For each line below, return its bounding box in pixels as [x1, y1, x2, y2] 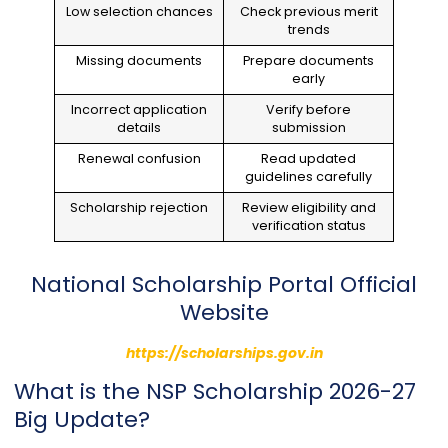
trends [287, 20, 330, 38]
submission [271, 118, 346, 136]
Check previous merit [239, 2, 378, 20]
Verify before [266, 100, 351, 118]
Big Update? [14, 404, 150, 436]
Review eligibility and [241, 198, 376, 216]
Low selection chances [65, 2, 213, 20]
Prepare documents [243, 51, 374, 69]
